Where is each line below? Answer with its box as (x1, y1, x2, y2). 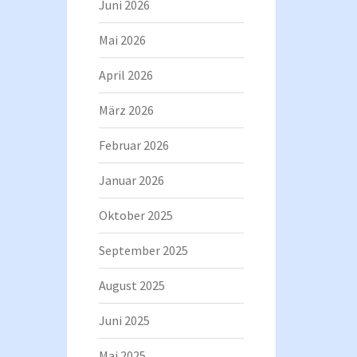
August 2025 (98, 277, 165, 293)
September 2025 (98, 241, 188, 258)
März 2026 (98, 101, 154, 118)
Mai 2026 (98, 31, 146, 48)
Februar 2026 (98, 136, 169, 153)
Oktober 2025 (98, 206, 173, 223)
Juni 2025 (98, 312, 150, 328)
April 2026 (98, 66, 153, 83)
